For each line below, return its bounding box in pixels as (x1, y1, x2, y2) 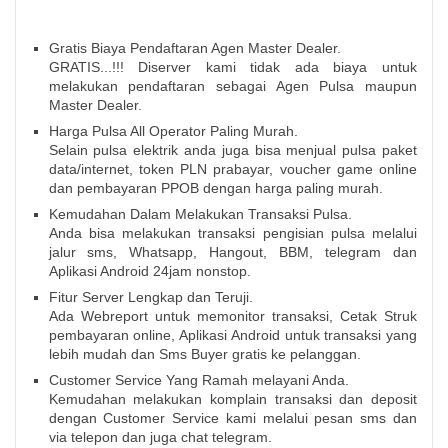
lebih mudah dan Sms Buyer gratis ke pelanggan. (48, 346, 361, 363)
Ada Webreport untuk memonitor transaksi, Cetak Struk (48, 308, 417, 325)
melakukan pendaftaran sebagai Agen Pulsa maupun (48, 78, 417, 95)
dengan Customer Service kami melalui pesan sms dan (48, 410, 417, 427)
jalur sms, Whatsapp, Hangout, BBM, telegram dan (48, 244, 417, 261)
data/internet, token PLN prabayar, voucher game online (48, 161, 417, 178)
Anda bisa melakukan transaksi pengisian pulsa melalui (48, 225, 417, 242)
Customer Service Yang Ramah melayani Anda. (48, 372, 349, 389)
